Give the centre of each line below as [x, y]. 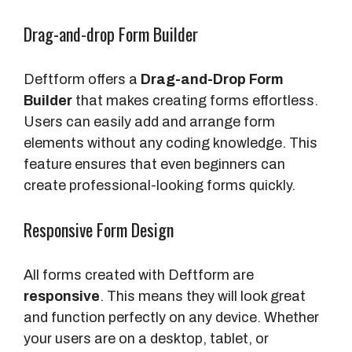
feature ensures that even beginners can [154, 165]
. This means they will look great [203, 297]
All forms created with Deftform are [139, 275]
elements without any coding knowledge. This [170, 143]
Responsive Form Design [99, 230]
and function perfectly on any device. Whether [171, 318]
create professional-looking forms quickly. [159, 186]
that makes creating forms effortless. [195, 101]
